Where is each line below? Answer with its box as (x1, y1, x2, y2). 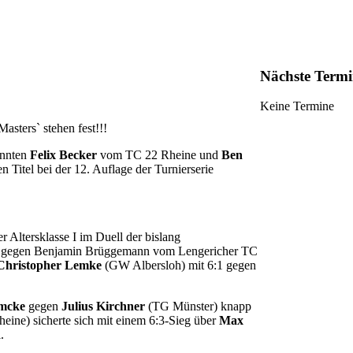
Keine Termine (260, 99, 334, 113)
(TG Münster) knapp (145, 299, 251, 313)
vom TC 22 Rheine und (97, 148, 221, 162)
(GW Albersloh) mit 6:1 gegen (102, 258, 256, 272)
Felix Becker (30, 148, 97, 162)
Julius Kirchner (61, 299, 145, 313)
